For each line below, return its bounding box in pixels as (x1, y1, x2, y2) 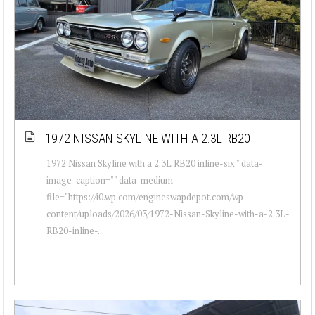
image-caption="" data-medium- (46, 173, 177, 186)
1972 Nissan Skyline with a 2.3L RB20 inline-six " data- (46, 156, 263, 169)
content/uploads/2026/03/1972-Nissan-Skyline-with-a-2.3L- (46, 207, 290, 220)
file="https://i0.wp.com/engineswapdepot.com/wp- (46, 190, 247, 203)
